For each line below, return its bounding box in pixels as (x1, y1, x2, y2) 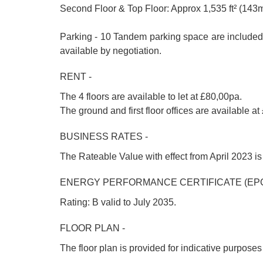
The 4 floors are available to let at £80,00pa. (60, 92, 242, 102)
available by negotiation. (60, 46, 161, 56)
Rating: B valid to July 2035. (60, 197, 176, 207)
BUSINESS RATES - (60, 131, 148, 141)
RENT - (60, 72, 92, 82)
